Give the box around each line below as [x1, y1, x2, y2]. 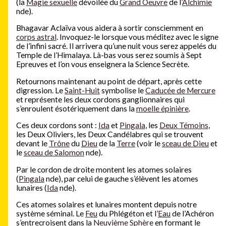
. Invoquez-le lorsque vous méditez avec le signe [56, 32, 218, 42]
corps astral [16, 32, 56, 42]
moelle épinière [136, 103, 189, 113]
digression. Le [16, 85, 65, 95]
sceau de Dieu [161, 139, 209, 148]
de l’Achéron [170, 209, 214, 218]
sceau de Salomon [23, 148, 84, 157]
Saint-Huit [64, 85, 100, 95]
